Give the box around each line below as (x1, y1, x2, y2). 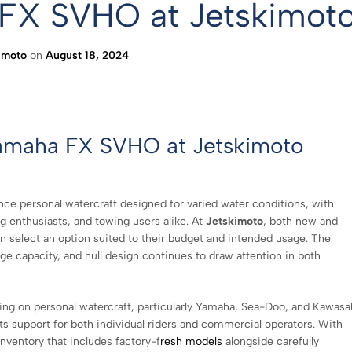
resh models (160, 334, 222, 348)
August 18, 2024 (45, 49, 129, 62)
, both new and (263, 214, 338, 228)
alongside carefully (222, 334, 319, 348)
